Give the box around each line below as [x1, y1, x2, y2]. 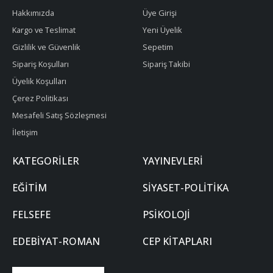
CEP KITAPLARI [143, 235, 212, 248]
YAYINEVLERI [143, 154, 203, 168]
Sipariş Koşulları [12, 58, 69, 69]
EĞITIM [12, 181, 47, 194]
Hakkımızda [12, 7, 54, 18]
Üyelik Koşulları [12, 76, 66, 87]
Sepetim [143, 41, 173, 52]
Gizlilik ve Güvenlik [12, 41, 80, 52]
